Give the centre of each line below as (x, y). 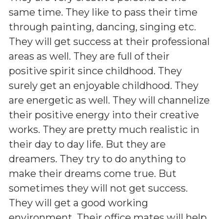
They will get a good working (78, 203)
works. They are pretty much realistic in (104, 129)
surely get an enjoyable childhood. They (104, 85)
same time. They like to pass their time (103, 12)
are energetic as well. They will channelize (109, 100)
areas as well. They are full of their (89, 56)
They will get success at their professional (109, 41)
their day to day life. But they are (87, 144)
